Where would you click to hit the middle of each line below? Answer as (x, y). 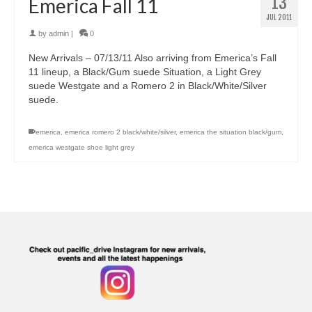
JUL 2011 (279, 18)
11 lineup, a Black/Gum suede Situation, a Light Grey (145, 72)
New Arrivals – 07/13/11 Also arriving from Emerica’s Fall (153, 58)
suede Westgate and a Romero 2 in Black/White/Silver (148, 86)
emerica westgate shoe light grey (81, 148)
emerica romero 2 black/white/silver (120, 132)
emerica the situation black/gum (231, 132)
